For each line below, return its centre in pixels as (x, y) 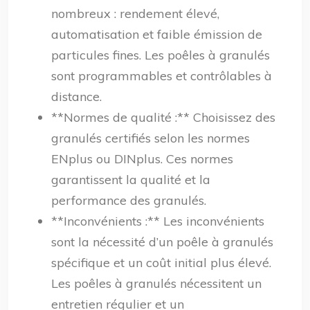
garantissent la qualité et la (131, 180)
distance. (76, 97)
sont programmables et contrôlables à (162, 76)
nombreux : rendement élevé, (135, 13)
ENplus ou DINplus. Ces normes (142, 159)
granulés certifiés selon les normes (151, 138)
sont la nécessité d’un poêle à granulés (162, 242)
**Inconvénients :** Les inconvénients (158, 221)
